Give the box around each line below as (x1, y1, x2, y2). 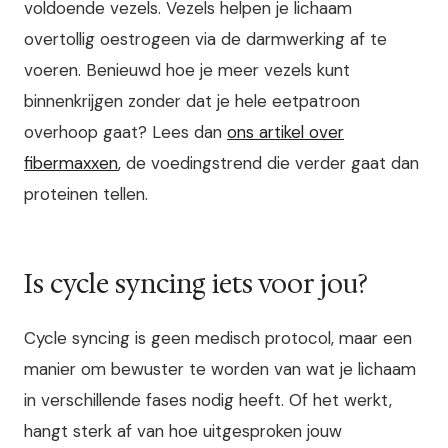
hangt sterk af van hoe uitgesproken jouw (24, 420, 342, 443)
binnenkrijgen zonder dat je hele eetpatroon (24, 89, 360, 112)
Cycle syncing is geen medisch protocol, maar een (24, 327, 412, 350)
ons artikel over (227, 120, 344, 143)
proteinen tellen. (24, 182, 148, 205)
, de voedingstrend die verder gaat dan (118, 151, 419, 174)
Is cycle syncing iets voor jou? (24, 266, 368, 301)
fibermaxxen (24, 151, 118, 174)
